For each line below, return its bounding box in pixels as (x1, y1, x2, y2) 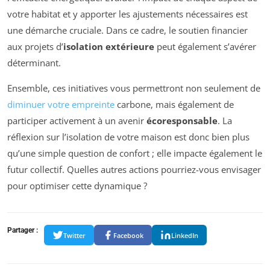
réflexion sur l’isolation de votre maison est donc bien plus (7, 131, 250, 143)
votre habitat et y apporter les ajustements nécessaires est (7, 8, 248, 20)
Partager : (7, 226, 38, 235)
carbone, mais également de (115, 98, 234, 111)
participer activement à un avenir (7, 115, 146, 127)
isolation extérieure (63, 40, 154, 53)
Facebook (113, 230, 143, 240)
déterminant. (7, 57, 61, 69)
